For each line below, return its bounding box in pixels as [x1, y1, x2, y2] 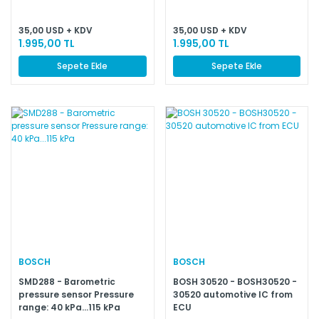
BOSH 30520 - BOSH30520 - [172, 275, 297, 288]
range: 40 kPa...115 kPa [19, 300, 120, 313]
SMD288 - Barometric [19, 275, 115, 288]
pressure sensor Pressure [19, 288, 134, 300]
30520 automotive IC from [172, 288, 293, 300]
